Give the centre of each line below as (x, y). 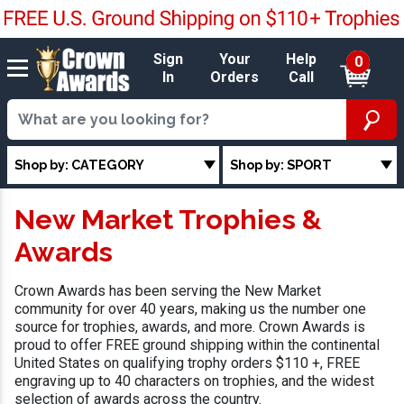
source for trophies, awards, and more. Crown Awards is (190, 327)
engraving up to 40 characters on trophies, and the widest (194, 381)
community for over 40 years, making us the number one (190, 309)
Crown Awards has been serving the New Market (168, 291)
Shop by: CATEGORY (79, 164)
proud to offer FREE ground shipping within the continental (197, 345)
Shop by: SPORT (281, 164)
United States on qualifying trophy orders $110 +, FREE (187, 363)
